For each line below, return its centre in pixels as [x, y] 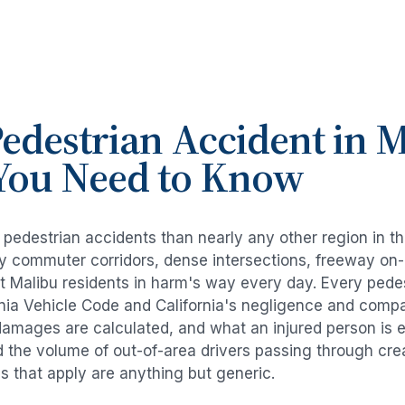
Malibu [34, 283]
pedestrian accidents [80, 238]
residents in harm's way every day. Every [212, 283]
